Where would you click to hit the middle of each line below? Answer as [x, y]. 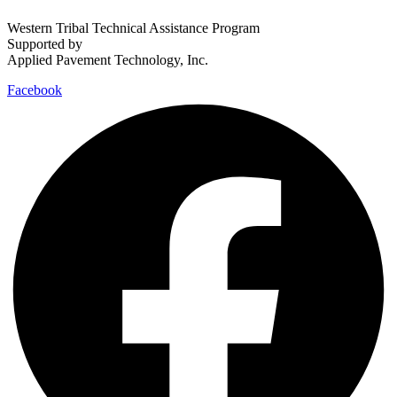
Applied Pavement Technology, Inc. [108, 59]
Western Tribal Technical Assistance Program [133, 27]
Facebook [35, 90]
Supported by [45, 43]
